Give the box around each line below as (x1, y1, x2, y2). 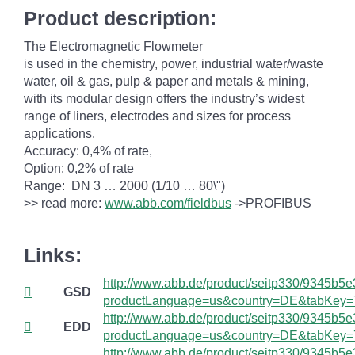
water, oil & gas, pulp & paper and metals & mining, (24, 74, 309, 88)
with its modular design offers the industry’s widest (24, 92, 304, 105)
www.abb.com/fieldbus (105, 197, 231, 210)
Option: (24, 162, 64, 175)
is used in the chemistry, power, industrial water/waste (24, 57, 323, 71)
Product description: (24, 7, 216, 29)
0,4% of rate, (79, 144, 152, 158)
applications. (24, 127, 95, 140)
